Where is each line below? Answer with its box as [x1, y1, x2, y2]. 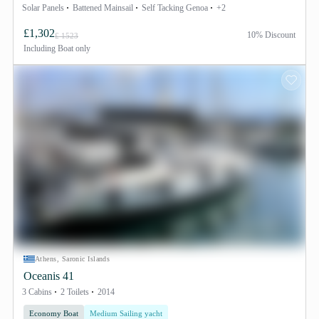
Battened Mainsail [73, 3, 133, 13]
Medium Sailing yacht [90, 309, 162, 318]
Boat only [56, 43, 90, 53]
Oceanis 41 [23, 270, 74, 282]
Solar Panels [22, 3, 64, 13]
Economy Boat [29, 309, 78, 318]
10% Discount [247, 30, 296, 40]
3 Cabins [22, 287, 52, 297]
